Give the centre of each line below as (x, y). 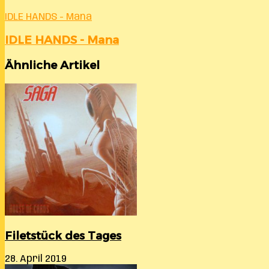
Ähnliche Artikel (52, 65)
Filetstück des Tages (63, 236)
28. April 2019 (36, 259)
